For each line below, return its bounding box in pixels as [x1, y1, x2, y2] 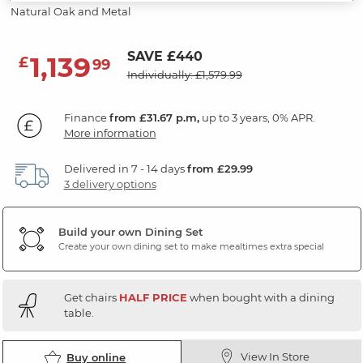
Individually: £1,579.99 [126, 67, 242, 81]
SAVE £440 [126, 48, 203, 64]
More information [63, 126, 156, 139]
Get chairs [63, 290, 119, 304]
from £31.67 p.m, [109, 110, 199, 124]
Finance [63, 110, 109, 124]
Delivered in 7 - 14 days [63, 161, 187, 175]
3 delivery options [63, 177, 156, 190]
